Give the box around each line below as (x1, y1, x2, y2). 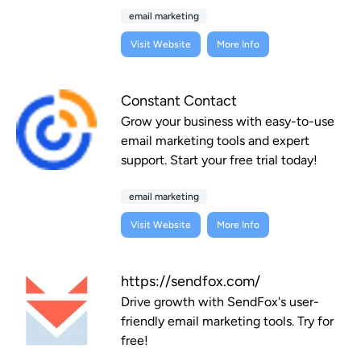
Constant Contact (121, 92, 237, 110)
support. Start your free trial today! (121, 152, 317, 168)
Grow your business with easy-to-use (121, 114, 334, 130)
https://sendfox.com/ (121, 272, 260, 291)
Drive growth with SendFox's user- (121, 294, 319, 310)
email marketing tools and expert (121, 133, 309, 149)
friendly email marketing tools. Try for (121, 313, 334, 330)
